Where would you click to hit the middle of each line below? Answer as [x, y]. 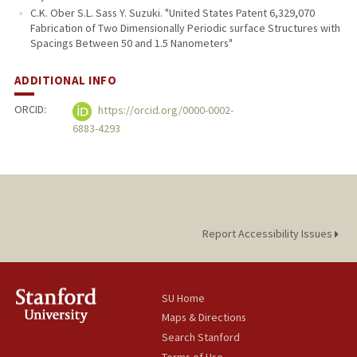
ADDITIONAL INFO [65, 80]
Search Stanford [201, 337]
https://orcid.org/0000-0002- [165, 110]
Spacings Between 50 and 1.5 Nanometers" [131, 43]
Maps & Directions [204, 318]
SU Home [184, 298]
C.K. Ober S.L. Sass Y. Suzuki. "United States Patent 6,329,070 [172, 12]
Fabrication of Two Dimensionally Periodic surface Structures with [185, 27]
